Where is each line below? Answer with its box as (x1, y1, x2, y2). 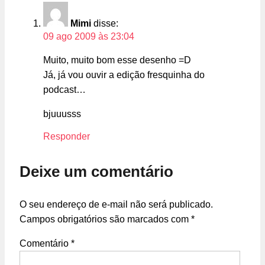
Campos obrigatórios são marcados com (20, 214, 191, 224)
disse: (93, 18, 118, 29)
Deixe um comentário (20, 162, 173, 180)
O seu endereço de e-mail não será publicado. (20, 199, 213, 209)
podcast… (43, 85, 86, 95)
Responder (43, 131, 90, 142)
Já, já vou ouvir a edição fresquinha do (43, 70, 205, 80)
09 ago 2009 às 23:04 (43, 31, 134, 42)
